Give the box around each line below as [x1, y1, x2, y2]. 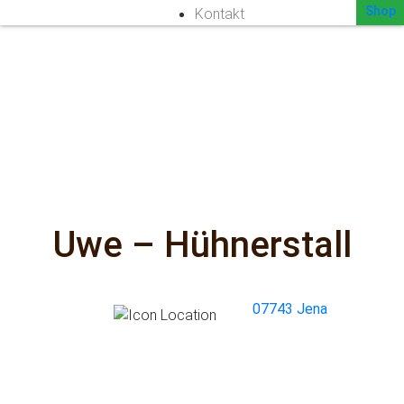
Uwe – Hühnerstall [52, 224, 352, 267]
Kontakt [194, 5, 244, 23]
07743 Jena [252, 300, 327, 318]
